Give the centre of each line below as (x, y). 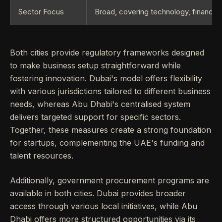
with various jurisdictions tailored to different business (110, 91)
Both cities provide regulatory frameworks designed (107, 53)
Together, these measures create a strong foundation (111, 130)
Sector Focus (41, 12)
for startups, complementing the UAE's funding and (107, 143)
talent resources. (42, 156)
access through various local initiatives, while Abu (104, 206)
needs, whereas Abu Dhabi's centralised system (100, 104)
